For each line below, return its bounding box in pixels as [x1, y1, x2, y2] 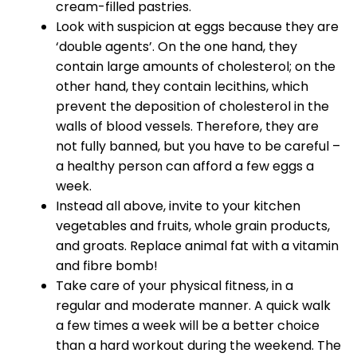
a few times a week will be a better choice [56, 316, 320, 335]
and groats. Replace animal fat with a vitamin [56, 237, 339, 256]
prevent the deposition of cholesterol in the [56, 97, 329, 116]
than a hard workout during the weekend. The [56, 336, 341, 355]
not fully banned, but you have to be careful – [56, 137, 340, 156]
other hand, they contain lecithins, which [56, 77, 308, 96]
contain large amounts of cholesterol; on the [56, 57, 335, 76]
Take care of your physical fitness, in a [56, 277, 293, 296]
